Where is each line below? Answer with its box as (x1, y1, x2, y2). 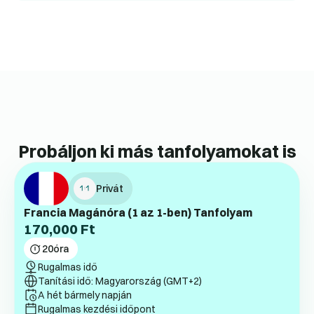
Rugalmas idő (38, 261, 97, 274)
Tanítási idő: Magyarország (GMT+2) (38, 275, 202, 288)
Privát (96, 182, 123, 196)
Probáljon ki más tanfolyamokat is (18, 140, 296, 163)
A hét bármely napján (38, 289, 132, 302)
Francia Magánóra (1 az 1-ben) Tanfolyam (24, 205, 252, 220)
